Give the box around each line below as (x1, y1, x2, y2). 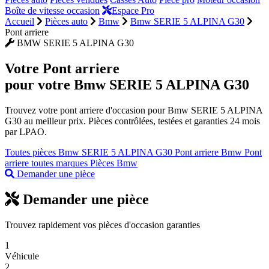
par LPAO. (5, 126, 47, 137)
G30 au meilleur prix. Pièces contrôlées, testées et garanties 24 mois (5, 115, 260, 126)
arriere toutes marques (5, 157, 90, 168)
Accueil (5, 16, 34, 26)
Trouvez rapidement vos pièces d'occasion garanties (5, 219, 200, 230)
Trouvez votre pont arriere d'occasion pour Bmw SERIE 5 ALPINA (5, 104, 262, 115)
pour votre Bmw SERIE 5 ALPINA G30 (5, 76, 249, 92)
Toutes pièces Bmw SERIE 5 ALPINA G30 (5, 147, 175, 157)
